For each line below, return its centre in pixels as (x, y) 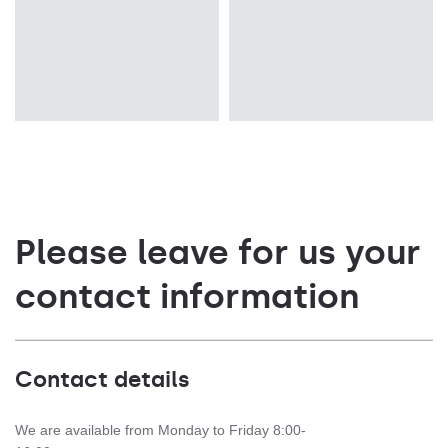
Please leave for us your (218, 253)
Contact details (102, 380)
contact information (187, 297)
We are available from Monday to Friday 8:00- (160, 430)
